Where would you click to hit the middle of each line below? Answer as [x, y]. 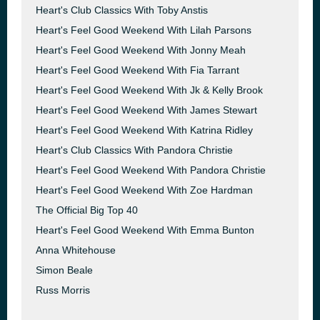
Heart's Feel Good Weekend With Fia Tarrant [137, 70]
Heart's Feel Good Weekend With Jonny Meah [141, 50]
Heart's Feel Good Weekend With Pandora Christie [151, 170]
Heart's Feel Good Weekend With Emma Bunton [145, 230]
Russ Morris [63, 290]
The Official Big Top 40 [87, 210]
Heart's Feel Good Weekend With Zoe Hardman [144, 190]
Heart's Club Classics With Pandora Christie [134, 150]
